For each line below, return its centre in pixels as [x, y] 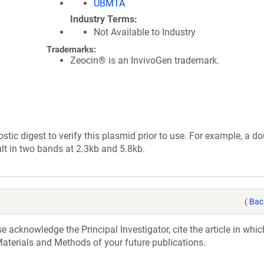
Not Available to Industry [145, 32]
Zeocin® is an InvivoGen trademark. [145, 60]
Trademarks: [71, 49]
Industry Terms [102, 19]
